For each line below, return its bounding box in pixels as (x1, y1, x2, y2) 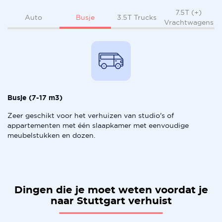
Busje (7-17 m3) (7, 94, 62, 102)
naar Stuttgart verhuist (50, 196, 172, 206)
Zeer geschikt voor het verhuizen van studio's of (7, 111, 174, 119)
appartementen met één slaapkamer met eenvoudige (7, 121, 189, 129)
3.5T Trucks (117, 13, 157, 21)
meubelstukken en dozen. (7, 131, 95, 139)
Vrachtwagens (164, 18, 214, 26)
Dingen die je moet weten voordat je (14, 185, 208, 195)
